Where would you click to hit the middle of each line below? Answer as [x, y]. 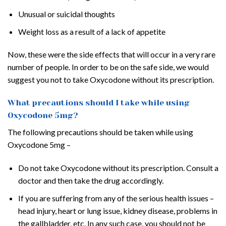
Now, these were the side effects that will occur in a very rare [111, 54]
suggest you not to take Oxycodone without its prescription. [111, 80]
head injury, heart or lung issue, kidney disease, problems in [118, 210]
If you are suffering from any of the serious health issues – [116, 198]
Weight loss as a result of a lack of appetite [92, 31]
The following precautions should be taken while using [100, 132]
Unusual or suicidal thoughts [66, 14]
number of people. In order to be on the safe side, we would [108, 67]
